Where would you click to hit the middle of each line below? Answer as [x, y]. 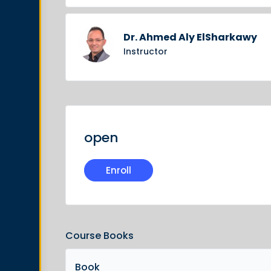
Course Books [100, 236]
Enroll [119, 170]
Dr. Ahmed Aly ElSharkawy [190, 37]
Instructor [145, 51]
